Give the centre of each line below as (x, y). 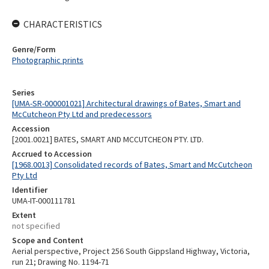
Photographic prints (48, 60)
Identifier (30, 190)
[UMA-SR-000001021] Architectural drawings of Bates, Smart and (126, 103)
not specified (36, 226)
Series (23, 92)
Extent (24, 215)
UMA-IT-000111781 (44, 201)
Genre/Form (34, 49)
